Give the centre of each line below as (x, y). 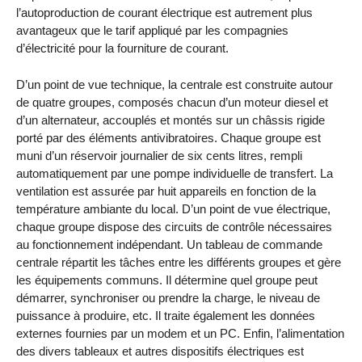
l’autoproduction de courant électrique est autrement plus (164, 13)
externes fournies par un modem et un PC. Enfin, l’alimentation (180, 334)
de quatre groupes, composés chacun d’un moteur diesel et (172, 103)
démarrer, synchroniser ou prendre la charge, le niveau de (168, 298)
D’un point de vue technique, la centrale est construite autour (175, 85)
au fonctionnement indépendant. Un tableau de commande (169, 245)
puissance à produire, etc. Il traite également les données (166, 316)
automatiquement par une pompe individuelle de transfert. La (175, 174)
